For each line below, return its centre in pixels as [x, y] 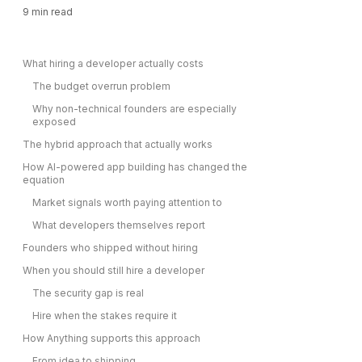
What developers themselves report [119, 225]
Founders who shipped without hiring [110, 248]
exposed [54, 122]
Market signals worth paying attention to [127, 202]
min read [51, 12]
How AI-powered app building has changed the [135, 167]
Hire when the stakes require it [105, 316]
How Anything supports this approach [112, 338]
